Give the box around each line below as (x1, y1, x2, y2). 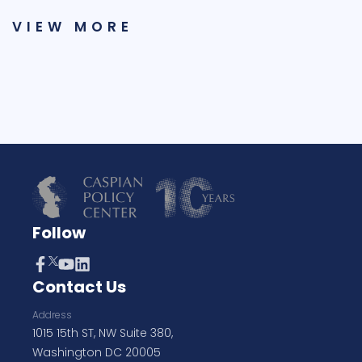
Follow (32, 221, 86, 245)
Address (32, 308, 72, 322)
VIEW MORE (12, 16, 133, 36)
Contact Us (32, 276, 126, 299)
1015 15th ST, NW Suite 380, (32, 325, 173, 342)
